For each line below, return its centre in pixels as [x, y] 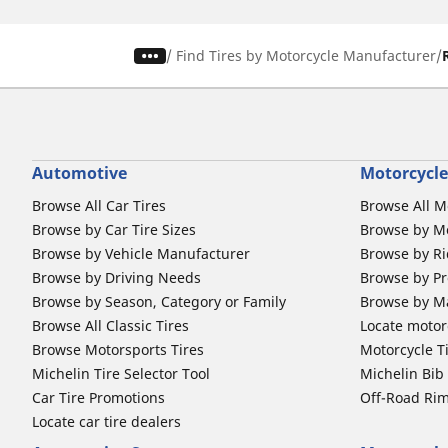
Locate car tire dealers [106, 422]
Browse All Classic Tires [110, 326]
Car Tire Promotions [98, 398]
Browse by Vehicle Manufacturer [141, 254]
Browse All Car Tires [99, 206]
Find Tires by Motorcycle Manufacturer [306, 56]
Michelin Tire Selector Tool [121, 374]
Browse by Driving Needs [116, 278]
